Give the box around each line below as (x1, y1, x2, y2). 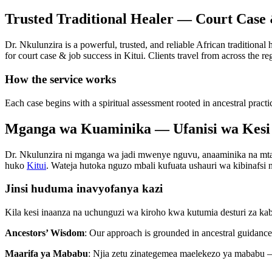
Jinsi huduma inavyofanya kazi (5, 182, 163, 195)
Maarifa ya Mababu (5, 248, 88, 259)
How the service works (5, 73, 116, 86)
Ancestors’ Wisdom (5, 228, 84, 239)
